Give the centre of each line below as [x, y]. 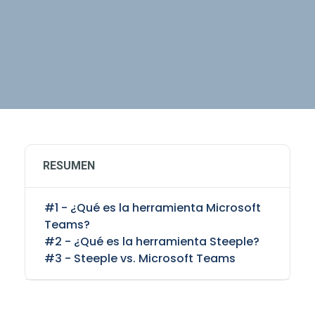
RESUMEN [69, 166]
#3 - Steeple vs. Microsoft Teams [140, 258]
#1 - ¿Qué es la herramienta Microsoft [153, 208]
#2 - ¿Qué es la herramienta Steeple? [152, 242]
